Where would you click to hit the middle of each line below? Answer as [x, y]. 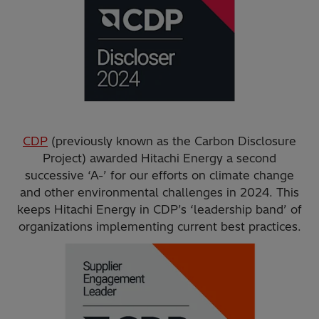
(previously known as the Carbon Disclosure [172, 141]
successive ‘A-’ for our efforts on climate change [159, 176]
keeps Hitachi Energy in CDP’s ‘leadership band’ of [159, 210]
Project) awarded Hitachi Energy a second [159, 158]
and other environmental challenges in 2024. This [159, 193]
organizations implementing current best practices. [159, 227]
